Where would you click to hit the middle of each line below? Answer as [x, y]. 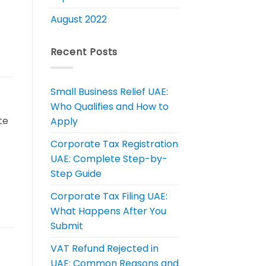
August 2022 [78, 20]
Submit [66, 226]
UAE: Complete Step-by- [109, 159]
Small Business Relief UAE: [109, 92]
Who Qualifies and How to [109, 107]
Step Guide [76, 174]
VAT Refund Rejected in [104, 249]
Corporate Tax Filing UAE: [109, 197]
